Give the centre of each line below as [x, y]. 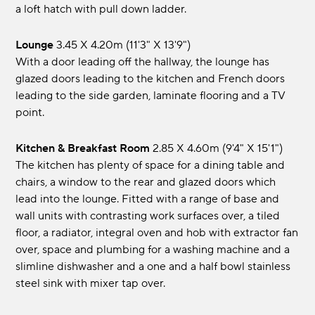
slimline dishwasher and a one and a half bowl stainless [153, 267]
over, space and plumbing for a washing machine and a [153, 250]
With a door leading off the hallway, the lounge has [143, 62]
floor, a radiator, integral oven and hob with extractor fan [157, 233]
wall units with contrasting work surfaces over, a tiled [148, 216]
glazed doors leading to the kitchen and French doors [150, 79]
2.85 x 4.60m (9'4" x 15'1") [218, 149]
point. [30, 113]
